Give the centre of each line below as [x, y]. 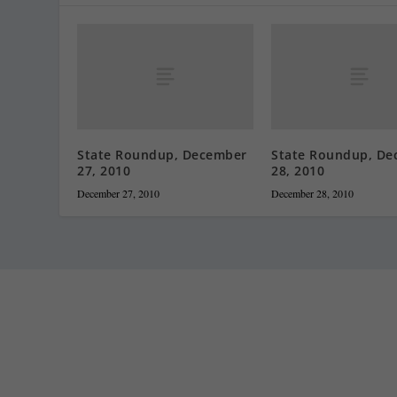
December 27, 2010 [119, 193]
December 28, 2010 [312, 193]
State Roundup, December [162, 154]
